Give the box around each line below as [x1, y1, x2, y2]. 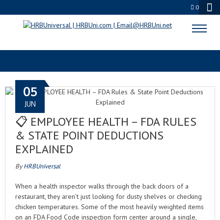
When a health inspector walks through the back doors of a [15, 182, 189, 191]
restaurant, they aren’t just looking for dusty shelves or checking [15, 192, 202, 201]
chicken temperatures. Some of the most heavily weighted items [15, 202, 204, 211]
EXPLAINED [15, 141, 73, 157]
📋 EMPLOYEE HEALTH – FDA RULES [15, 114, 196, 129]
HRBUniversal [24, 162, 60, 170]
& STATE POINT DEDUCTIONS [15, 128, 164, 143]
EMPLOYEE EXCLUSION [35, 24, 185, 43]
